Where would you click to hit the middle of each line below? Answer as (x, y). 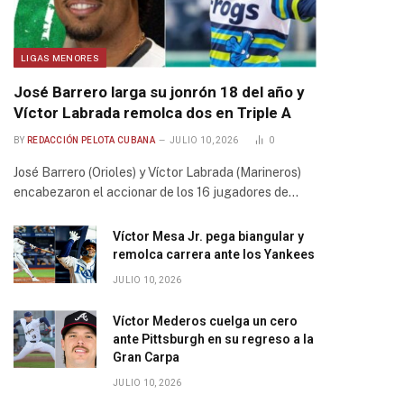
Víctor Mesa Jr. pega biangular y (208, 236)
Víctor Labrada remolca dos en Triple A (152, 113)
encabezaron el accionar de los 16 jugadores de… (156, 192)
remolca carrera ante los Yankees (214, 254)
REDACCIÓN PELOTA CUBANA (91, 140)
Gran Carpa (146, 357)
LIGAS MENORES (60, 58)
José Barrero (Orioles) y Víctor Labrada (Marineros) (157, 172)
